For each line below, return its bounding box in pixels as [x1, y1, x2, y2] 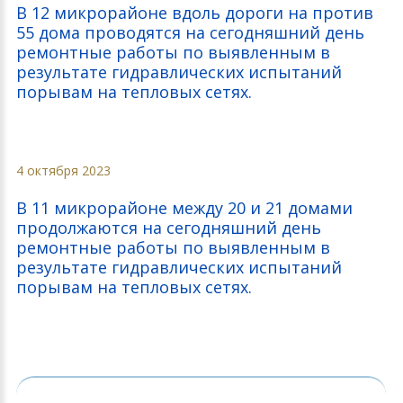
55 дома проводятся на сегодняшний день [16, 22, 364, 43]
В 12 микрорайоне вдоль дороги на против [16, 2, 373, 23]
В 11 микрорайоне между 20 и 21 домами [16, 197, 353, 219]
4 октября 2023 [16, 162, 111, 179]
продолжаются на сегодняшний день [16, 217, 321, 238]
